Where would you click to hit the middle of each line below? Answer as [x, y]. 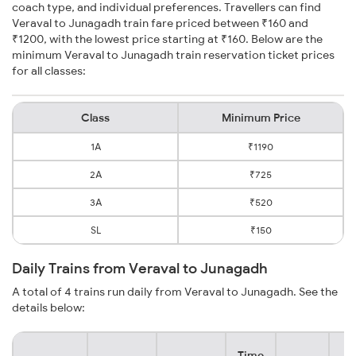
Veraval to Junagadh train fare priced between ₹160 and [160, 23]
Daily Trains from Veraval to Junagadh [140, 269]
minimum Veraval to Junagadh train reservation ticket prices [173, 55]
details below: [48, 308]
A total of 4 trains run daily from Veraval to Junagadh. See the [175, 292]
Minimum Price [261, 118]
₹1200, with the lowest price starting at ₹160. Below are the [167, 39]
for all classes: [49, 71]
